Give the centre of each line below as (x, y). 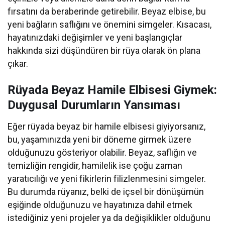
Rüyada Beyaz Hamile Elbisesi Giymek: (112, 90)
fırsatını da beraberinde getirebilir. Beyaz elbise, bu (107, 12)
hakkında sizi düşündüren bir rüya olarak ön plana (104, 51)
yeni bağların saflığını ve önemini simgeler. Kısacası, (110, 25)
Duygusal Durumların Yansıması (94, 105)
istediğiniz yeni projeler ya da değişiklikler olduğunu (109, 218)
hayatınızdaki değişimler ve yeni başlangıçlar (95, 38)
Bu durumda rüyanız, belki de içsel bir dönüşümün (106, 192)
